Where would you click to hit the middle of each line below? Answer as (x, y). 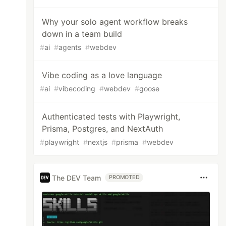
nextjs (98, 142)
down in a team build (82, 34)
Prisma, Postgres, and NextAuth (103, 129)
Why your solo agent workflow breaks (115, 22)
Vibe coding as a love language (102, 75)
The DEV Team (77, 178)
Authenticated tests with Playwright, (111, 117)
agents (70, 47)
